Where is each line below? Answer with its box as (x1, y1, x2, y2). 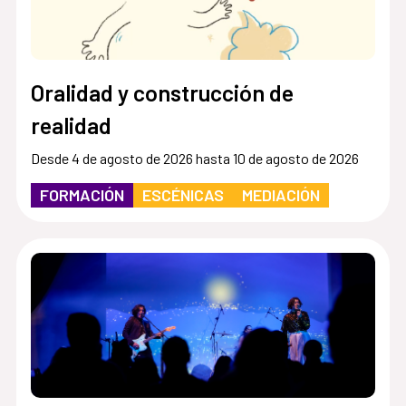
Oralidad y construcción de (30, 78, 294, 106)
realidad (30, 111, 111, 139)
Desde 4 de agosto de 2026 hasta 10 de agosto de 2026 (30, 149, 359, 167)
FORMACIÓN (39, 184, 124, 205)
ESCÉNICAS (141, 184, 224, 205)
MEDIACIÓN (241, 184, 320, 205)
